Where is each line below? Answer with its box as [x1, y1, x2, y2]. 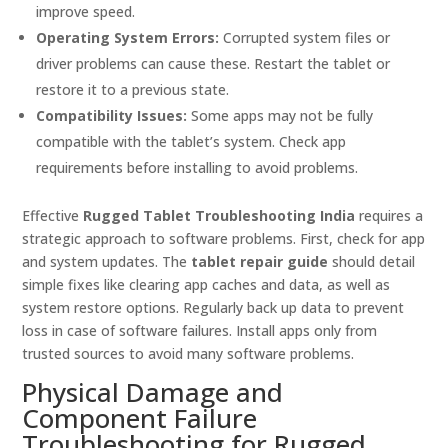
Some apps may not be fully [187, 106, 374, 126]
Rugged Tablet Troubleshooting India [83, 206, 356, 226]
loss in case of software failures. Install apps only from [22, 321, 378, 341]
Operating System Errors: [36, 28, 220, 48]
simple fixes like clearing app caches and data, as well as [22, 275, 391, 295]
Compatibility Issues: [36, 106, 188, 126]
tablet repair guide [191, 252, 329, 272]
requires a [355, 206, 424, 226]
